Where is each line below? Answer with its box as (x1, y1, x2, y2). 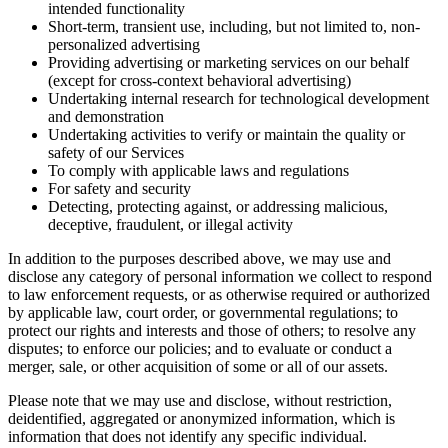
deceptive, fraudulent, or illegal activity (48, 216, 293, 234)
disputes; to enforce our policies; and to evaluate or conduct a (8, 340, 392, 358)
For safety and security (48, 180, 191, 198)
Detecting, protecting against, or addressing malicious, (48, 198, 388, 216)
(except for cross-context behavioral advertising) (48, 72, 351, 90)
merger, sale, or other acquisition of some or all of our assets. (8, 358, 388, 376)
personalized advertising (48, 36, 200, 54)
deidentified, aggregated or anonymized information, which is (8, 410, 395, 428)
